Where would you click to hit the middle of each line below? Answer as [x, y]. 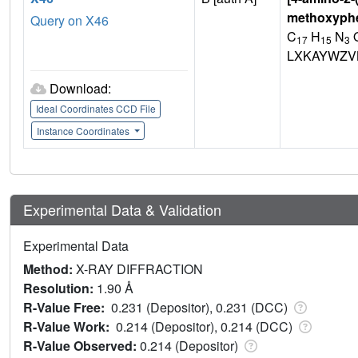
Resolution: [60, 288]
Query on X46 [70, 20]
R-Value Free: [67, 307]
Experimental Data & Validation [122, 209]
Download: [80, 88]
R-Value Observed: [82, 345]
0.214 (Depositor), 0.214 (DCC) [206, 326]
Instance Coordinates [84, 130]
